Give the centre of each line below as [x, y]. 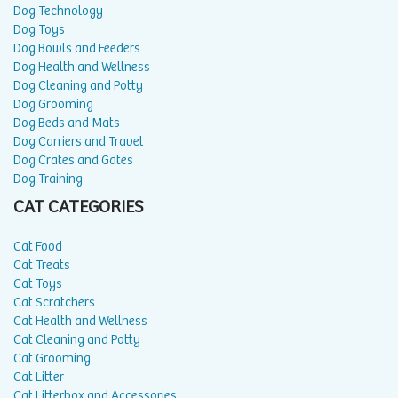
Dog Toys [39, 29]
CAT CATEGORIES [79, 207]
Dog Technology [58, 11]
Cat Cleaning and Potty [77, 339]
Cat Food [38, 246]
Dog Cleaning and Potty [78, 85]
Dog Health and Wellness [82, 67]
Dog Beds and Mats [67, 123]
